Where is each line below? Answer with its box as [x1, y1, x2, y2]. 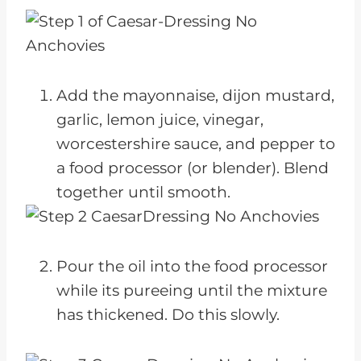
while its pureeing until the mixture [56, 281, 327, 301]
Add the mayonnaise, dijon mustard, [56, 86, 334, 106]
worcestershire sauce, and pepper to [56, 135, 335, 154]
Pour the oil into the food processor [56, 257, 328, 276]
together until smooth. [56, 183, 230, 202]
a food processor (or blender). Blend [56, 159, 329, 178]
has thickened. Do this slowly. [56, 305, 280, 325]
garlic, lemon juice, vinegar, [56, 110, 263, 130]
